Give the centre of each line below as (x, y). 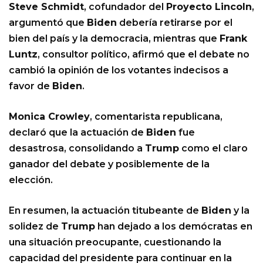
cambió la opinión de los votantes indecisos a (119, 70)
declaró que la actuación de (77, 133)
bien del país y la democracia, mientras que (114, 39)
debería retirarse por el (175, 23)
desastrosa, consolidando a (77, 149)
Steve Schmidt (46, 7)
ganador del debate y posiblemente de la (109, 164)
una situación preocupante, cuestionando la (115, 242)
